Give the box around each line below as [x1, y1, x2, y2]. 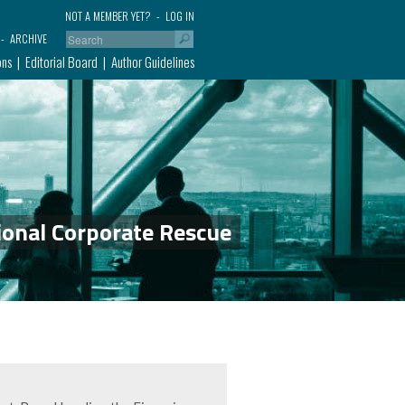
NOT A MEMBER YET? [64, 7, 151, 24]
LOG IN [165, 7, 194, 24]
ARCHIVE [10, 30, 48, 47]
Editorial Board [24, 52, 98, 71]
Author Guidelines [110, 52, 194, 71]
